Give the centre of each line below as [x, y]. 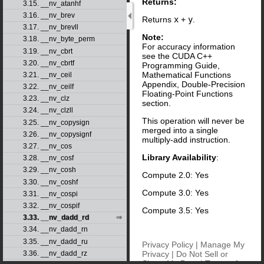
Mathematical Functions [187, 75]
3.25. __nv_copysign [56, 122]
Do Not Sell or [202, 254]
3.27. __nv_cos [47, 146]
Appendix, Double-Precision [194, 84]
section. [156, 103]
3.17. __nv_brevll [50, 27]
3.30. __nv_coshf [50, 182]
